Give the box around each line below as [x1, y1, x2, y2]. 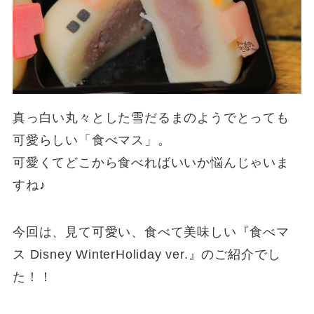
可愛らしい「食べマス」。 [12, 132, 171, 147]
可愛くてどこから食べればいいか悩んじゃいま [12, 155, 289, 170]
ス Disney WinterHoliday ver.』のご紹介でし [12, 247, 281, 262]
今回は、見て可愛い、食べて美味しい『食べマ [12, 225, 289, 240]
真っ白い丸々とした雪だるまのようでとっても [12, 110, 289, 125]
